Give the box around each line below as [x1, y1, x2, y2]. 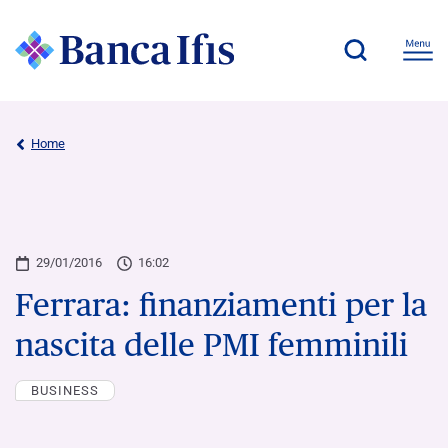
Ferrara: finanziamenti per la [15, 285, 427, 323]
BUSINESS [31, 382, 99, 398]
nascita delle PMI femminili [15, 325, 408, 363]
